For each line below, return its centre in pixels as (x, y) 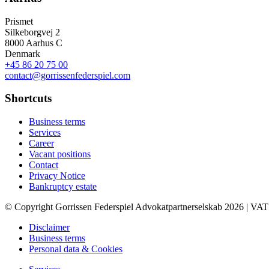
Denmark (23, 53)
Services (45, 133)
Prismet (19, 21)
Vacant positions (60, 154)
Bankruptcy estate (63, 187)
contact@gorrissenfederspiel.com (68, 75)
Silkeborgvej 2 (32, 32)
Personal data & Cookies (76, 249)
